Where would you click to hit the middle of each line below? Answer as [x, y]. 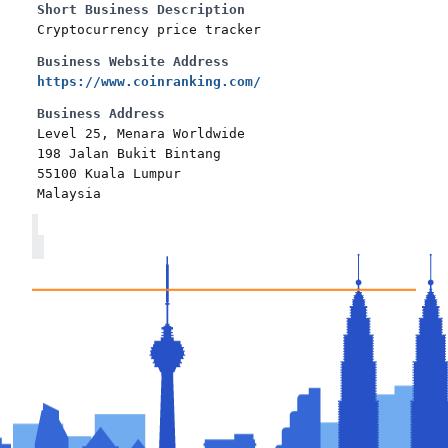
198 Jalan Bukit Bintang [129, 153]
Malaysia [69, 193]
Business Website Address [133, 61]
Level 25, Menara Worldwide [141, 133]
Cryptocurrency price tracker [149, 29]
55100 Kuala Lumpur [109, 173]
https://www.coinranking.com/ [149, 81]
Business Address [101, 113]
